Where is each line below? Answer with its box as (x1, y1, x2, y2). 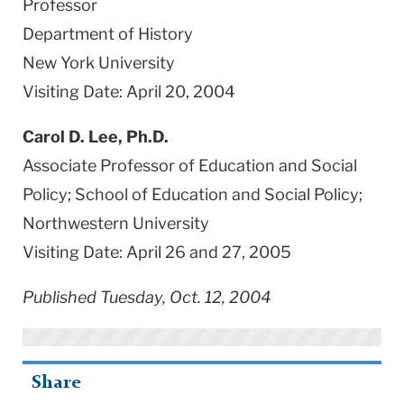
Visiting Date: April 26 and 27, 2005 (23, 242, 291, 262)
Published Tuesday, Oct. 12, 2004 (23, 287, 271, 307)
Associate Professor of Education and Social (23, 155, 357, 175)
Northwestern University (23, 213, 209, 233)
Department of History (23, 23, 193, 43)
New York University (23, 52, 175, 72)
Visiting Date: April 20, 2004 (23, 81, 235, 101)
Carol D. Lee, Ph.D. (23, 126, 169, 146)
